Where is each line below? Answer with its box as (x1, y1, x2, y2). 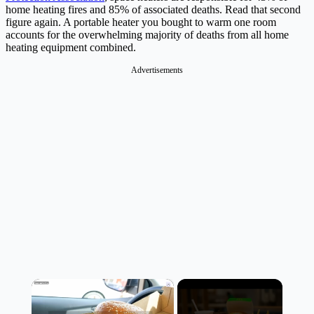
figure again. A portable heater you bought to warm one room (6, 16, 276, 29)
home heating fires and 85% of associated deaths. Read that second (6, 4, 301, 16)
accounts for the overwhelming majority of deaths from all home (6, 29, 289, 41)
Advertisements (131, 65, 183, 76)
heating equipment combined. (6, 41, 136, 54)
